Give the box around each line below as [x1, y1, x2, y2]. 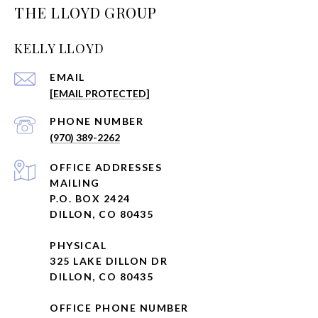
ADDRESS [94, 161, 148, 174]
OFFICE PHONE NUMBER [50, 302, 189, 314]
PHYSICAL [50, 239, 106, 252]
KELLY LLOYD [14, 40, 104, 57]
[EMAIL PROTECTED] [50, 87, 150, 100]
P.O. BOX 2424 [50, 192, 131, 205]
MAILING [50, 177, 100, 190]
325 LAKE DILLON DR [50, 255, 168, 268]
